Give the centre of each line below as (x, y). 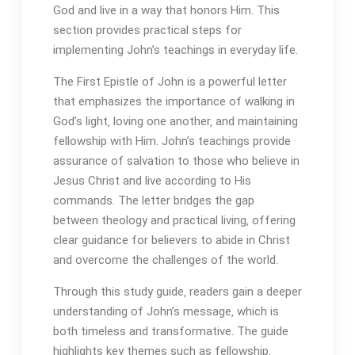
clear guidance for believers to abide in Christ (171, 240)
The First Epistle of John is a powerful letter (170, 82)
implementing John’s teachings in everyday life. (175, 50)
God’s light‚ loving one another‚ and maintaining (175, 122)
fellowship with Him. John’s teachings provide (172, 141)
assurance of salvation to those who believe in (176, 161)
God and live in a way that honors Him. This (166, 11)
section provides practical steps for (147, 31)
